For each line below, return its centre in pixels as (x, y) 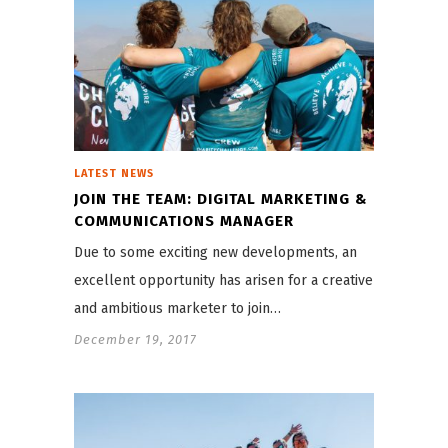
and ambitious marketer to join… (177, 308)
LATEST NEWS (114, 173)
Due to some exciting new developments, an (215, 252)
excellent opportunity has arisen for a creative (223, 280)
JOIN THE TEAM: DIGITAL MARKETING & (221, 198)
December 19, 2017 (135, 339)
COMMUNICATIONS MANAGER (184, 220)
